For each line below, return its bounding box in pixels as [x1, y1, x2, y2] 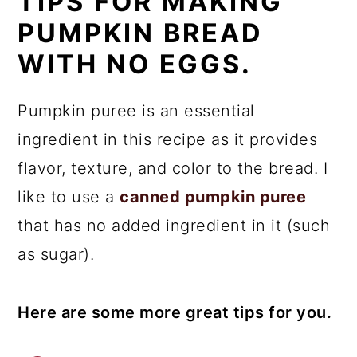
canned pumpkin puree [120, 187, 307, 206]
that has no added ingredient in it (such [18, 216, 331, 235]
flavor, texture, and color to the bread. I [18, 159, 328, 178]
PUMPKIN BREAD [18, 18, 264, 49]
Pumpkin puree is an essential [18, 101, 255, 120]
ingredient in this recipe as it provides [18, 130, 318, 149]
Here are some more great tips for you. [18, 303, 332, 322]
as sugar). [18, 245, 95, 264]
